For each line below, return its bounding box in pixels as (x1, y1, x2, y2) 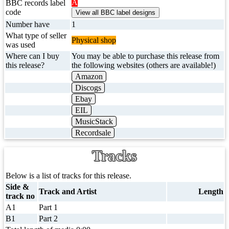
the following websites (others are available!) (72, 61, 216, 70)
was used (6, 40, 35, 49)
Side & (6, 182, 29, 191)
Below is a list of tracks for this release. (6, 171, 131, 180)
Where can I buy (6, 52, 59, 60)
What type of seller (6, 31, 66, 40)
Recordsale (75, 128, 111, 137)
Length (198, 187, 223, 196)
